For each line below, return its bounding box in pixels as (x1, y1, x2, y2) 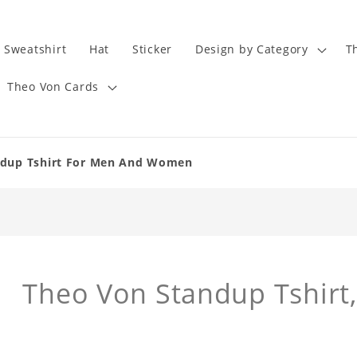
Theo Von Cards (6, 79, 100, 95)
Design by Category (194, 41, 308, 57)
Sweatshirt (4, 41, 67, 57)
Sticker (131, 41, 173, 57)
